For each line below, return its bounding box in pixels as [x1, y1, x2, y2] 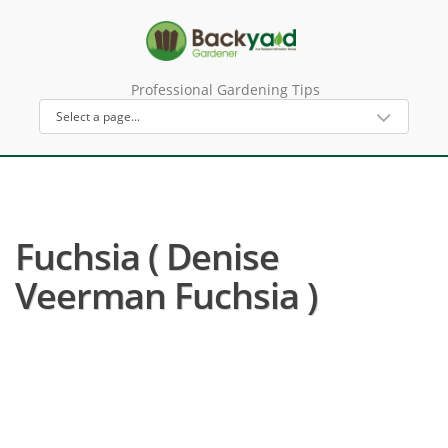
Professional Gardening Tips [130, 80, 320, 99]
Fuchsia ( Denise [15, 232, 279, 281]
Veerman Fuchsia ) [15, 271, 317, 320]
